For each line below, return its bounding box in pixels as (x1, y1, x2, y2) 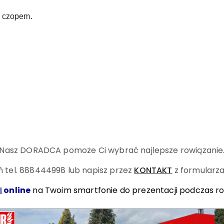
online (2, 184, 31, 196)
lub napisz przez (67, 164, 134, 176)
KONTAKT (134, 164, 172, 176)
